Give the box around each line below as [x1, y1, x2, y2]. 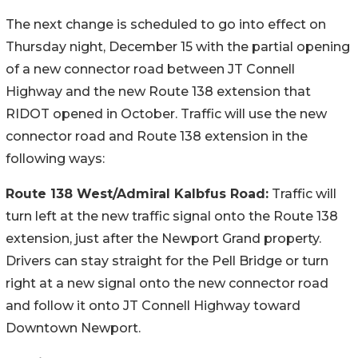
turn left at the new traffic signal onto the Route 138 [6, 208, 338, 224]
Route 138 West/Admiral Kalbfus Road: [6, 185, 268, 201]
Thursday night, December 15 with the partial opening [6, 38, 350, 54]
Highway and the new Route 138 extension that [6, 83, 311, 99]
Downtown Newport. [6, 320, 141, 336]
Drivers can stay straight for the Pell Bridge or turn [6, 253, 328, 268]
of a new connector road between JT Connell [6, 61, 295, 77]
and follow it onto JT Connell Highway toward [6, 297, 300, 313]
